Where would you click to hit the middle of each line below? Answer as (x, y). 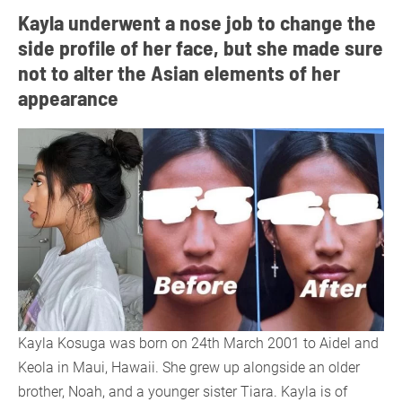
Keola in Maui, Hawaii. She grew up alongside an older (189, 367)
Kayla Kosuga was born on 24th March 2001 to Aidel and (198, 343)
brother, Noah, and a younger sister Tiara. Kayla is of (183, 391)
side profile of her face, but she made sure (201, 47)
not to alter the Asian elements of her (179, 72)
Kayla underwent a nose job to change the (197, 22)
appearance (68, 97)
